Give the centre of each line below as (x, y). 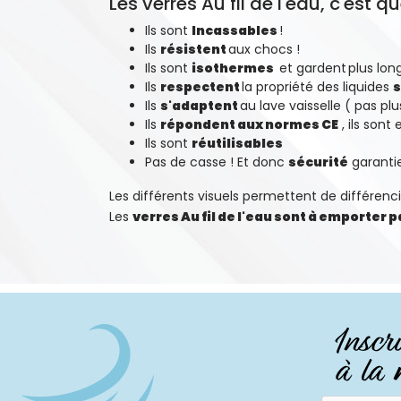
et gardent (311, 68)
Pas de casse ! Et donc (217, 162)
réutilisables (238, 143)
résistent (194, 49)
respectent (201, 87)
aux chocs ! (266, 49)
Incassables (235, 30)
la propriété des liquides (317, 87)
